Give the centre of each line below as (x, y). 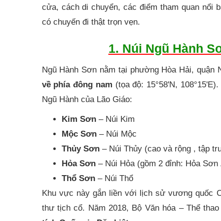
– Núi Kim (115, 119)
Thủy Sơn (80, 148)
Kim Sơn (79, 119)
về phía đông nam (77, 84)
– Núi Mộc (116, 134)
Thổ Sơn (78, 178)
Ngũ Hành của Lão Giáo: (87, 99)
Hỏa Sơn (78, 163)
